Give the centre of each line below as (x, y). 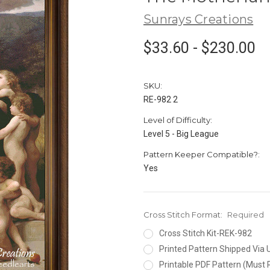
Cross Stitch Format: (184, 214)
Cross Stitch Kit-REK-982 (205, 233)
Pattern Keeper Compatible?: (202, 154)
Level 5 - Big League (181, 133)
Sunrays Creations (199, 19)
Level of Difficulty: (178, 120)
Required (245, 214)
